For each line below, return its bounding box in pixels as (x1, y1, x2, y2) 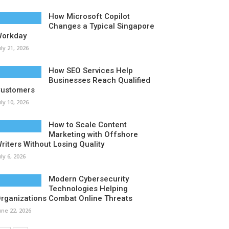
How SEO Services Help (49, 66, 133, 75)
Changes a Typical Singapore (49, 21, 154, 31)
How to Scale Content (49, 120, 127, 129)
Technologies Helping (49, 184, 128, 193)
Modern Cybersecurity (49, 174, 129, 184)
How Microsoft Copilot (49, 12, 130, 21)
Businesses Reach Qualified (49, 76, 150, 85)
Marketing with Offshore (49, 130, 138, 139)
